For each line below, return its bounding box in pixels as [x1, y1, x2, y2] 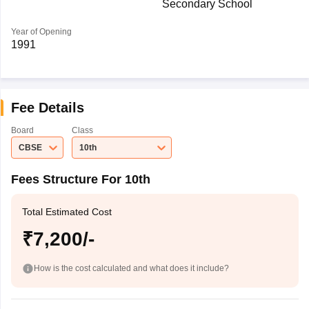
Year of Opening [10, 27, 72, 37]
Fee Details [10, 100, 84, 115]
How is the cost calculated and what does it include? [33, 263, 229, 273]
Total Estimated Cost [21, 206, 112, 217]
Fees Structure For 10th [10, 172, 150, 186]
